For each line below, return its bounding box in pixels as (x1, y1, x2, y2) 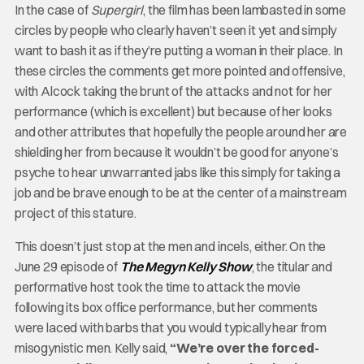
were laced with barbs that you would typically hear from (14, 319, 327, 336)
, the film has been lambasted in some (143, 2, 347, 19)
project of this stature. (14, 205, 137, 222)
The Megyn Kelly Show (119, 258, 252, 275)
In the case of (14, 2, 91, 19)
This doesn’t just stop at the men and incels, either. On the (14, 238, 327, 255)
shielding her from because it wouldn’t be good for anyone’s (14, 144, 339, 161)
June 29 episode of (14, 258, 120, 275)
